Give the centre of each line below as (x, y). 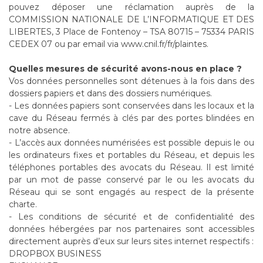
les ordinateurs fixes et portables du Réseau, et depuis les (131, 155)
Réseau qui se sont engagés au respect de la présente (131, 192)
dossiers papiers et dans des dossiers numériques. (112, 93)
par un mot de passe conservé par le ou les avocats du (131, 180)
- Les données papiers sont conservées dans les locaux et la (131, 106)
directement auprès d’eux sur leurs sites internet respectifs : (131, 241)
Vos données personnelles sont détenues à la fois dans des (131, 81)
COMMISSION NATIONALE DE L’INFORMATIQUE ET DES (131, 19)
